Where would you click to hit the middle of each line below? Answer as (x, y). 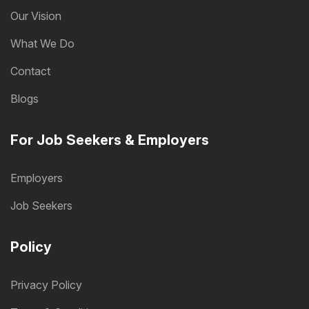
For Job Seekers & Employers (110, 140)
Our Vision (36, 16)
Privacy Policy (46, 285)
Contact (30, 71)
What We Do (42, 44)
